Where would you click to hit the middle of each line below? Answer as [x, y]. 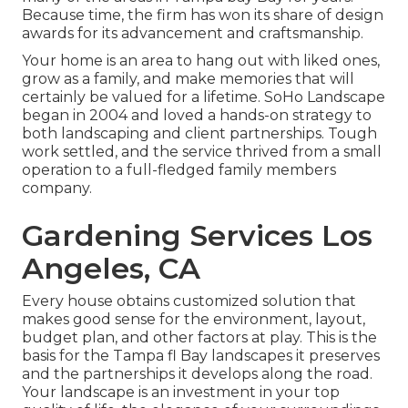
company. [57, 189]
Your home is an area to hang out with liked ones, [201, 61]
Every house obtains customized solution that [189, 301]
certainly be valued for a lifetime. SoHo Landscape [204, 97]
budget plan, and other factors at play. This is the [199, 338]
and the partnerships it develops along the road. [197, 374]
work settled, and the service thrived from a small [202, 152]
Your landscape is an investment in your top [181, 393]
